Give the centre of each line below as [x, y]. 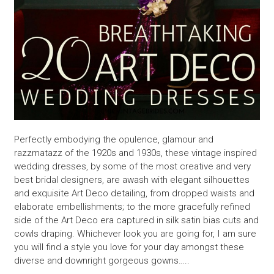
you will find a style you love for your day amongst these [129, 247]
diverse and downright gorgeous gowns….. [102, 261]
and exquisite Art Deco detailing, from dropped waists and [134, 194]
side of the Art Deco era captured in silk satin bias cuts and [136, 220]
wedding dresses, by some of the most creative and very [132, 167]
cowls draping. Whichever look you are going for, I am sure [135, 234]
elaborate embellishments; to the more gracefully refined [132, 207]
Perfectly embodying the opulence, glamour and [113, 140]
